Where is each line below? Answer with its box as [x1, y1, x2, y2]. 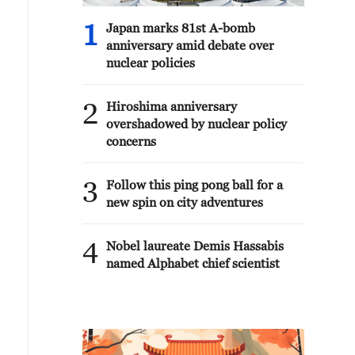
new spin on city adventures [106, 195, 263, 209]
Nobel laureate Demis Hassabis [106, 239, 284, 253]
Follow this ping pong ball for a [106, 177, 283, 192]
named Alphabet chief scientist [106, 256, 280, 270]
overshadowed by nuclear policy [106, 116, 287, 131]
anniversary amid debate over [106, 38, 274, 52]
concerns [106, 134, 156, 148]
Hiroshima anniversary [106, 99, 237, 113]
